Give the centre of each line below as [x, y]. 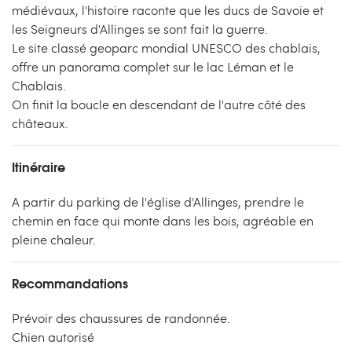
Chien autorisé [53, 337]
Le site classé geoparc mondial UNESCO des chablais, [166, 48]
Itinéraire [38, 166]
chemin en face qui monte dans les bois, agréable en [163, 220]
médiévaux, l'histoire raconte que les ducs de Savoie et [168, 10]
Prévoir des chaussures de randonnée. [121, 318]
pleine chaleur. [54, 239]
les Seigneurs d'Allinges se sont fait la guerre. [140, 29]
